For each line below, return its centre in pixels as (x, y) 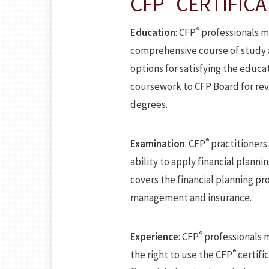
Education (153, 32)
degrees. (149, 104)
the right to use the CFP (181, 255)
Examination (158, 144)
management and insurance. (191, 198)
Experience (154, 237)
